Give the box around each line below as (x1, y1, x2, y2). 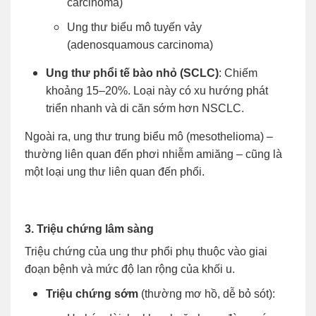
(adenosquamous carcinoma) (67, 38, 213, 51)
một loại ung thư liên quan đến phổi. (25, 165, 205, 178)
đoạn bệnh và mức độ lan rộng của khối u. (25, 262, 235, 275)
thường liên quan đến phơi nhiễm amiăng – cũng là (25, 147, 282, 160)
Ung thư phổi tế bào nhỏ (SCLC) (46, 66, 219, 79)
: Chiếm (219, 66, 257, 79)
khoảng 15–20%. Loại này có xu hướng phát (46, 84, 268, 97)
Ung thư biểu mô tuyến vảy (67, 20, 202, 33)
